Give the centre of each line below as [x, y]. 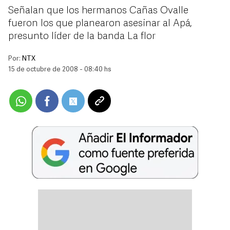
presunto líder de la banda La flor [82, 36]
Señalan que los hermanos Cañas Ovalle [98, 11]
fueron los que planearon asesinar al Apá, [100, 24]
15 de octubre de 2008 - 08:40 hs [60, 70]
